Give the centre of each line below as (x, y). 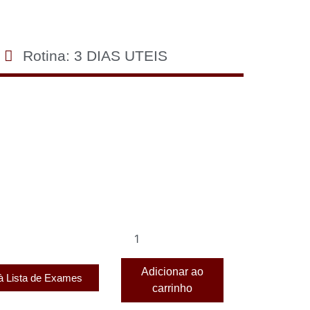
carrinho (172, 288)
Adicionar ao (172, 272)
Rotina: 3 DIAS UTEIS (95, 56)
